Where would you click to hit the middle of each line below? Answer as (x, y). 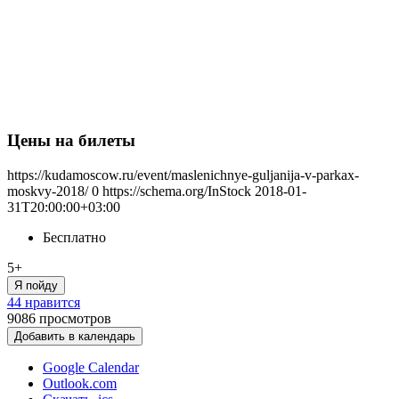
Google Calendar (91, 367)
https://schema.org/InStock (177, 191)
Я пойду (36, 285)
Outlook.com (80, 383)
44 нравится (44, 302)
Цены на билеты (71, 141)
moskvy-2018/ (48, 191)
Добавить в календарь (75, 336)
